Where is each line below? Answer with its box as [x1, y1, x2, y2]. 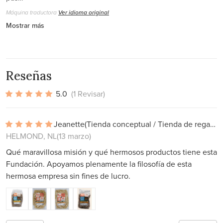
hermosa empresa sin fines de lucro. [6, 170, 130, 181]
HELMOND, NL [6, 130, 57, 141]
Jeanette [54, 118, 85, 129]
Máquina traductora [6, 8, 58, 17]
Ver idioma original [58, 8, 109, 16]
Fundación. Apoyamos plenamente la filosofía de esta [6, 158, 192, 169]
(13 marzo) [57, 130, 91, 141]
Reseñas [6, 68, 52, 84]
